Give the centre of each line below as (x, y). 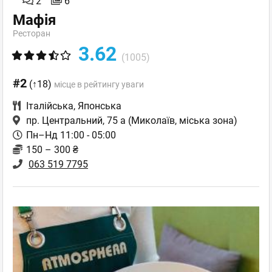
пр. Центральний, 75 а (76, 121)
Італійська (50, 106)
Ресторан (32, 33)
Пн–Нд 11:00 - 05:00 (71, 135)
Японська (100, 106)
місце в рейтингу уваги (99, 84)
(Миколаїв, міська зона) (182, 121)
